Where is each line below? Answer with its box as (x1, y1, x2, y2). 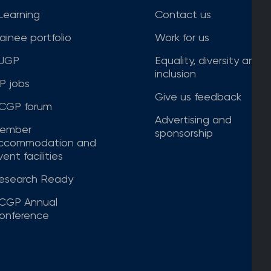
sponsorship (155, 126, 213, 140)
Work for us (155, 31, 209, 44)
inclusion (155, 67, 196, 80)
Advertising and (155, 113, 232, 126)
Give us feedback (155, 90, 241, 103)
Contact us (155, 8, 211, 21)
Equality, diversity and (155, 54, 261, 67)
